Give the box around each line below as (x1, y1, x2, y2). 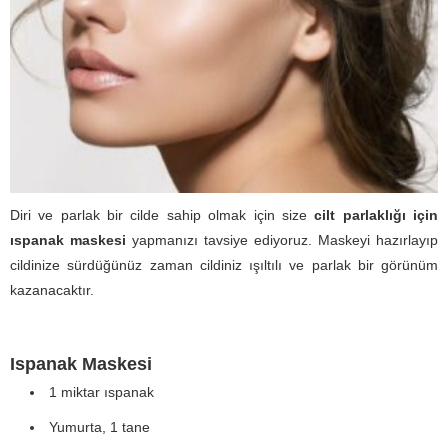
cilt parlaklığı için (314, 207, 439, 224)
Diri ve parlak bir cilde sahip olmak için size (10, 207, 315, 224)
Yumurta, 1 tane (49, 419, 150, 436)
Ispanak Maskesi (10, 354, 152, 375)
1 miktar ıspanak (49, 384, 154, 401)
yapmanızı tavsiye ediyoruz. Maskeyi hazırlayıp (126, 232, 438, 249)
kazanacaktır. (10, 282, 94, 299)
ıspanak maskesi (10, 232, 126, 249)
